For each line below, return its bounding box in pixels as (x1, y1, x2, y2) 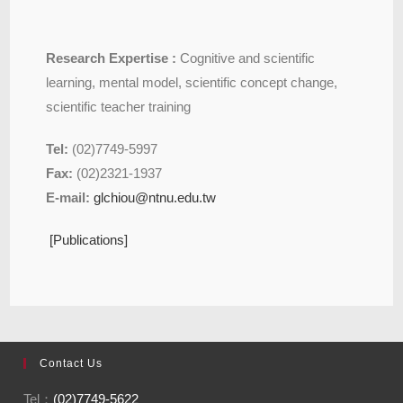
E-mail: (46, 189, 91, 205)
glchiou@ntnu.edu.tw (94, 189, 217, 205)
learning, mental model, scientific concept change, (46, 74, 338, 90)
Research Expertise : (46, 49, 177, 66)
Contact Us (40, 356, 103, 370)
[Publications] (49, 231, 129, 247)
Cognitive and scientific (176, 49, 316, 66)
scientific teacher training (46, 98, 192, 114)
